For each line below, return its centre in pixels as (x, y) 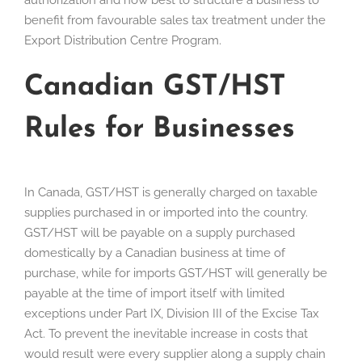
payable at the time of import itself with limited (154, 293)
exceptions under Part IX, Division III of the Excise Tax (172, 313)
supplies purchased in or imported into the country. (166, 212)
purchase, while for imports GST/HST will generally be (176, 273)
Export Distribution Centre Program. (123, 41)
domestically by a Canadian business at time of (155, 253)
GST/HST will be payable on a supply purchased (160, 232)
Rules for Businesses (160, 130)
